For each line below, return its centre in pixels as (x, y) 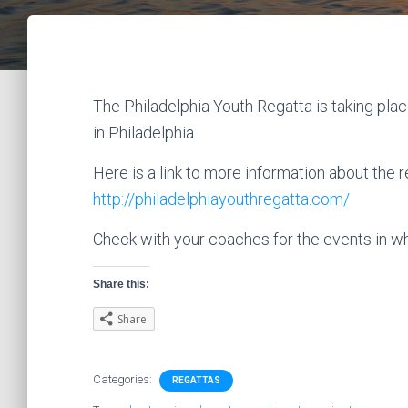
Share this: (121, 284)
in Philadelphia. (145, 133)
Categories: (124, 379)
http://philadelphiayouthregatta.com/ (221, 199)
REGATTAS (196, 380)
